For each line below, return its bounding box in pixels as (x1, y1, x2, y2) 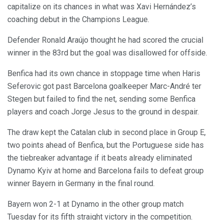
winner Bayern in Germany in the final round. (7, 179, 155, 189)
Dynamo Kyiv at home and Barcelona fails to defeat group (7, 166, 204, 176)
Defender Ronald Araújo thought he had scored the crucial (7, 35, 203, 45)
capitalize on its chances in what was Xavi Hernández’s (7, 2, 196, 12)
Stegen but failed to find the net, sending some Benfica (7, 94, 195, 104)
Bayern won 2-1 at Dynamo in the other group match (7, 199, 184, 209)
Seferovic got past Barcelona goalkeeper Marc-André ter (7, 82, 201, 91)
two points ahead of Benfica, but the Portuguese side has (7, 140, 204, 150)
